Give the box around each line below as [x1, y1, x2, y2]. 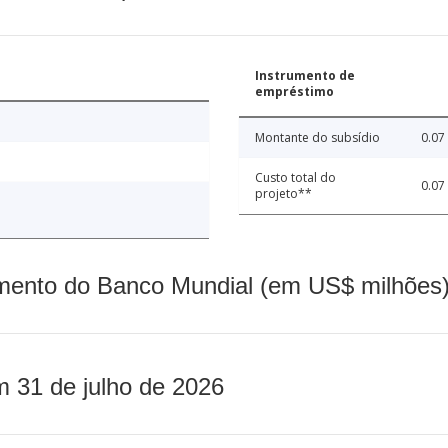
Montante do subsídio [255, 129, 380, 147]
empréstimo [255, 83, 334, 101]
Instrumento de [255, 67, 355, 85]
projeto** [255, 185, 312, 203]
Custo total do [255, 169, 336, 187]
